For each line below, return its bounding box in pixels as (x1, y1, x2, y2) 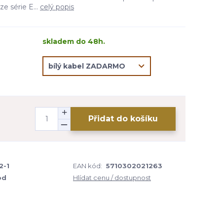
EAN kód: (73, 162, 102, 170)
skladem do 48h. (42, 37, 105, 46)
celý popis (40, 2, 74, 11)
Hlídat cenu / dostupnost (73, 174, 151, 182)
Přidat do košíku (88, 113, 158, 123)
